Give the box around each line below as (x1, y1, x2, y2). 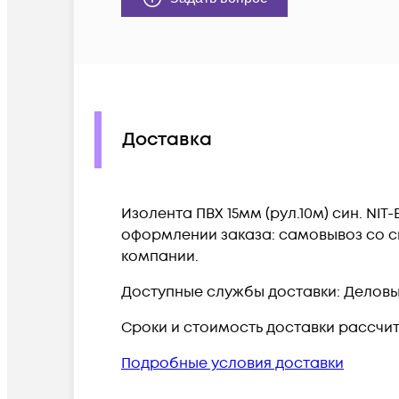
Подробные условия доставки (121, 353, 344, 373)
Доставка (122, 127, 212, 153)
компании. (121, 246, 199, 266)
